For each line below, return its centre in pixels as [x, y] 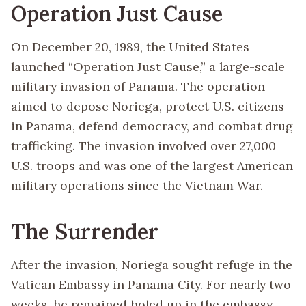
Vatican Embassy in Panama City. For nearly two [151, 285]
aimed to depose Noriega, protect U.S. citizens [148, 107]
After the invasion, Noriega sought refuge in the [152, 265]
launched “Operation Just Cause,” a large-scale [148, 67]
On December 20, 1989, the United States [130, 47]
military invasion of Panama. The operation [138, 87]
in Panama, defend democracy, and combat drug [152, 126]
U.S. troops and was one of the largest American [152, 166]
